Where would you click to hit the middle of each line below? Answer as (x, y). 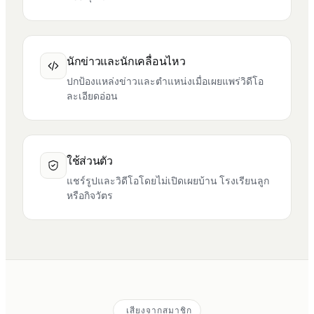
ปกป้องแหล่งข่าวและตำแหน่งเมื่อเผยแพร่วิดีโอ (165, 81)
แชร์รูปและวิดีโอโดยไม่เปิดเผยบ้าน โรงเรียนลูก (168, 181)
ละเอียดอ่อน (92, 96)
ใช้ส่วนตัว (90, 161)
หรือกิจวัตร (90, 196)
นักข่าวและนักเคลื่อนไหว (126, 61)
